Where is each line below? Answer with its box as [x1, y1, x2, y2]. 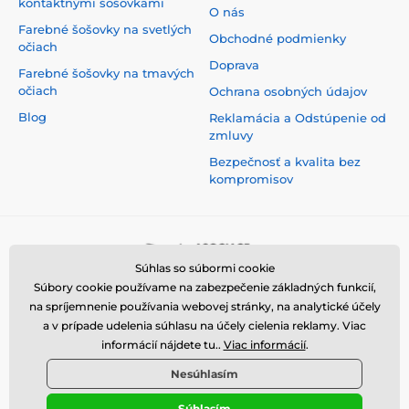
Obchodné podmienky [209, 31, 346, 47]
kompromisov [209, 172, 293, 187]
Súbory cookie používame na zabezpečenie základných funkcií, [33, 280, 376, 294]
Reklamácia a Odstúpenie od [209, 110, 386, 126]
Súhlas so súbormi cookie [134, 261, 275, 275]
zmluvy [209, 128, 253, 143]
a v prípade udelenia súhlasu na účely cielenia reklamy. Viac [43, 319, 366, 332]
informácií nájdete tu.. [100, 338, 224, 351]
